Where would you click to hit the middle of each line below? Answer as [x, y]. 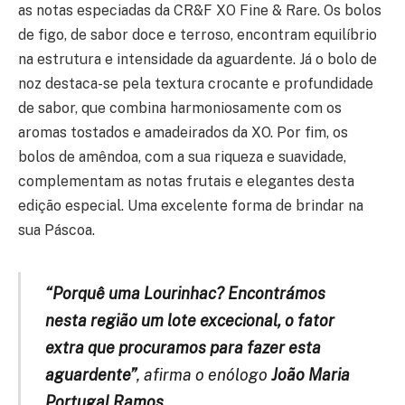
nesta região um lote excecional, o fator [189, 320]
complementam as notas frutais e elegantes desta [186, 181]
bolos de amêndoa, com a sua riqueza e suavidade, [182, 156]
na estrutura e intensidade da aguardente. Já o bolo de [198, 59]
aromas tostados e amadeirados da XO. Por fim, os [183, 132]
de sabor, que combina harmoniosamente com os [180, 108]
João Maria [310, 374]
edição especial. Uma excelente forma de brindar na [191, 205]
